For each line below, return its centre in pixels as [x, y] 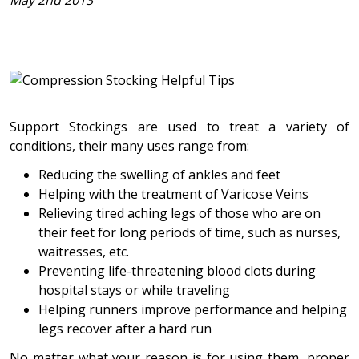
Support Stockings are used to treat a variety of [179, 126]
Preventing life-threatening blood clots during [177, 270]
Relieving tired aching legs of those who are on [179, 213]
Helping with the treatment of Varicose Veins [173, 194]
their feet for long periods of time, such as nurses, [190, 232]
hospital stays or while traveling [134, 290]
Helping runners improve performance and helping [193, 309]
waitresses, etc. [84, 251]
